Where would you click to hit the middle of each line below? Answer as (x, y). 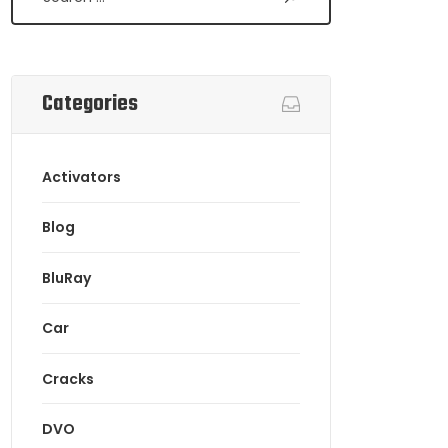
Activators (81, 177)
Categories (90, 104)
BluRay (66, 277)
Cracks (68, 378)
